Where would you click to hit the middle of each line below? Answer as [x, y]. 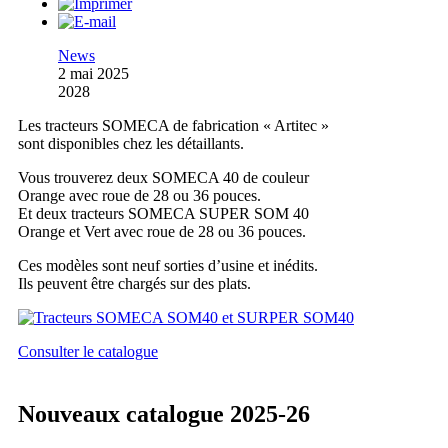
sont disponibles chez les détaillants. [131, 144]
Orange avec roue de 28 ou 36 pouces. [139, 196]
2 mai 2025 [93, 74]
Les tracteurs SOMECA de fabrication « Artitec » [173, 126]
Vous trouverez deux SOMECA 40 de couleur [163, 178]
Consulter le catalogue [88, 352]
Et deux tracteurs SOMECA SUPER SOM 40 [163, 214]
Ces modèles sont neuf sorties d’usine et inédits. [168, 266]
